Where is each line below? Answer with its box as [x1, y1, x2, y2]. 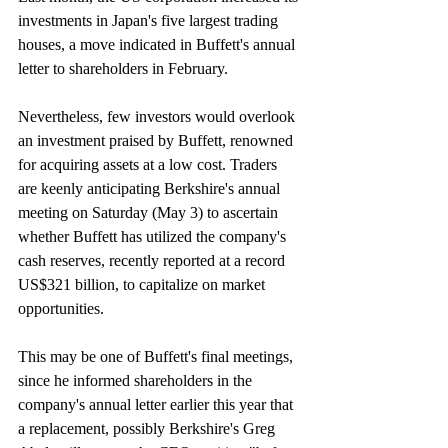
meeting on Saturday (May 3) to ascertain [18, 204, 282, 222]
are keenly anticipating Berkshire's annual [18, 180, 284, 198]
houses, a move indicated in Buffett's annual [18, 36, 299, 54]
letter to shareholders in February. [18, 60, 228, 78]
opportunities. [18, 300, 104, 318]
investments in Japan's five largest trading [18, 12, 282, 30]
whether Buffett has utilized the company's [18, 228, 290, 246]
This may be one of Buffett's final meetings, [18, 348, 297, 366]
